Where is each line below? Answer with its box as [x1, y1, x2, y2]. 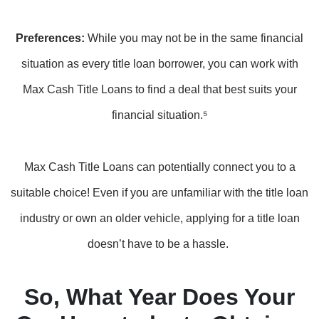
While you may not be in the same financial [85, 32, 303, 44]
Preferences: [16, 32, 85, 44]
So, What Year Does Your [24, 284, 295, 310]
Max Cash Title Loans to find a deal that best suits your [22, 83, 297, 95]
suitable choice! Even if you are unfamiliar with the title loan [11, 187, 308, 199]
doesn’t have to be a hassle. [88, 238, 231, 250]
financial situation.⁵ [111, 109, 208, 121]
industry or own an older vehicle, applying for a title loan [19, 212, 300, 224]
